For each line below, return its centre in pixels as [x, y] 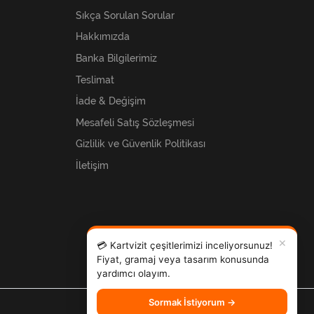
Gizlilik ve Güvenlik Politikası [140, 144]
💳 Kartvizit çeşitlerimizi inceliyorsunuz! [185, 245]
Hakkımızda [102, 37]
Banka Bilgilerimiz [116, 58]
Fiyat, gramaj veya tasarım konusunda [183, 259]
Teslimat [95, 80]
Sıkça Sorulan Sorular [125, 15]
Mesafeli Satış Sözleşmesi [135, 122]
